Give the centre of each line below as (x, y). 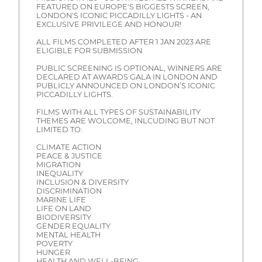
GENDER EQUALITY (73, 226)
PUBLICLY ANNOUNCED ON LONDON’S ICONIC (125, 85)
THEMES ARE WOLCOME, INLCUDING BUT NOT (125, 120)
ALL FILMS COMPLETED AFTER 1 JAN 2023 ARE (123, 42)
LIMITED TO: (59, 129)
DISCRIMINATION (69, 191)
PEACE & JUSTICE (69, 156)
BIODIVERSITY (63, 217)
